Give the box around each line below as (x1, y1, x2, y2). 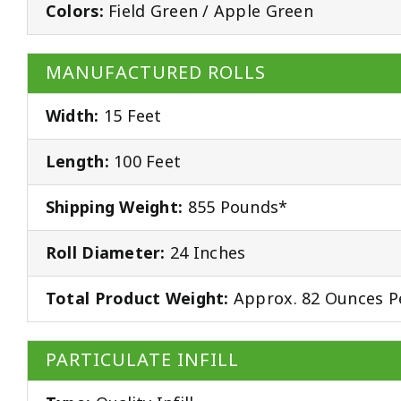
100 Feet (108, 150, 182, 175)
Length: (45, 150, 109, 175)
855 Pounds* (183, 196, 288, 220)
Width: (45, 105, 99, 129)
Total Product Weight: (45, 287, 229, 311)
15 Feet (98, 105, 162, 129)
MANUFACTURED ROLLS (45, 60, 266, 87)
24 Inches (165, 242, 246, 266)
